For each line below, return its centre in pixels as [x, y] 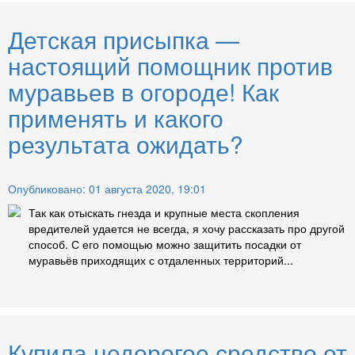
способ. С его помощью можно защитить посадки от [165, 244]
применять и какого [116, 118]
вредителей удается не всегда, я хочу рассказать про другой [187, 229]
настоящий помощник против [170, 66]
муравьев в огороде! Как [143, 92]
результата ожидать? [126, 144]
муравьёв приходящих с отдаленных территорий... [161, 260]
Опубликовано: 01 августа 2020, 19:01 [107, 189]
